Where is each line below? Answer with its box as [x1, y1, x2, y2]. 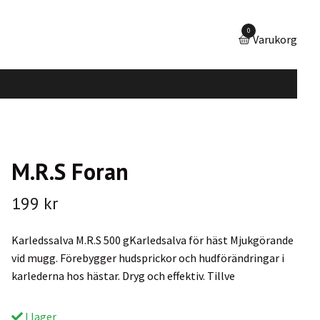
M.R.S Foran [11, 156, 129, 186]
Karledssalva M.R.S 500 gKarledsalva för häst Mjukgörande [11, 232, 294, 247]
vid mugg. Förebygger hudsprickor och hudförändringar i [11, 250, 284, 265]
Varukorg [253, 31, 297, 46]
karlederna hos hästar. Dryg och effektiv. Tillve [11, 268, 235, 283]
